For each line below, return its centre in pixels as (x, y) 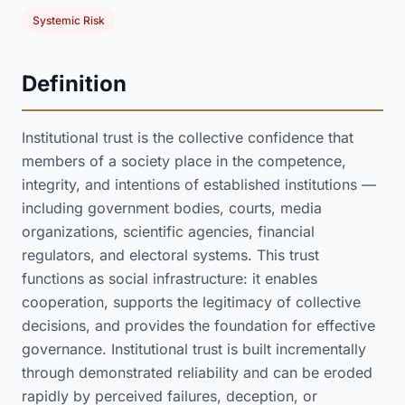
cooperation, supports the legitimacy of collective (191, 302)
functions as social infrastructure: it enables (170, 278)
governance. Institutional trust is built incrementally (194, 349)
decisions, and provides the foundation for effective (198, 325)
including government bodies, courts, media (172, 208)
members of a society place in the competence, (184, 161)
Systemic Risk (69, 20)
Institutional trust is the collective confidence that (188, 137)
